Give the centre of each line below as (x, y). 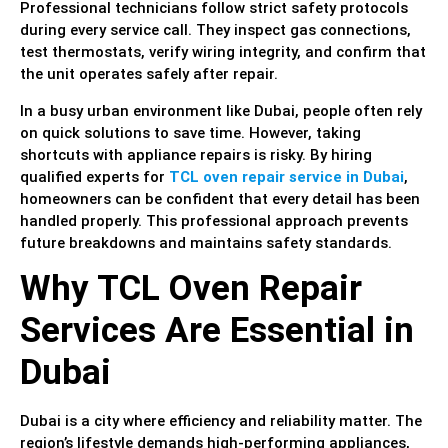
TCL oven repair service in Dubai (286, 176)
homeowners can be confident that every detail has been (220, 198)
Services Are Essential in (217, 331)
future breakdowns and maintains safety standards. (206, 242)
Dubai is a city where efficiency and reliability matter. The (221, 421)
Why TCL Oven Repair (191, 289)
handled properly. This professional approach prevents (214, 220)
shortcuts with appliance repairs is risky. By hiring (196, 154)
